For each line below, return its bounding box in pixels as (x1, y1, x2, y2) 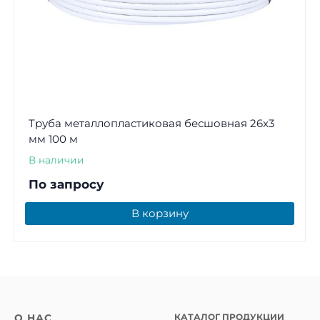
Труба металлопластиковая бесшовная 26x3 (28, 116, 274, 131)
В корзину (131, 206, 189, 221)
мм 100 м (28, 132, 78, 146)
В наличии (28, 154, 84, 166)
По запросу (28, 177, 104, 192)
